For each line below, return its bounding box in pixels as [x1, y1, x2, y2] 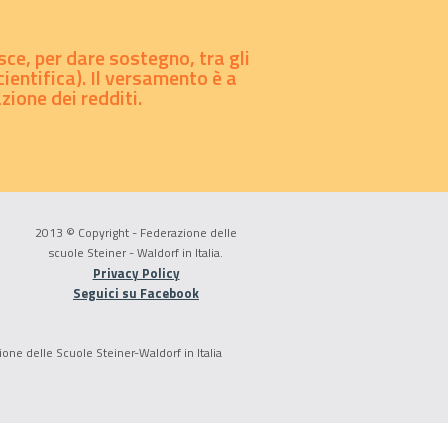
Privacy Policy [92, 263, 180, 283]
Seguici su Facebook [73, 283, 199, 303]
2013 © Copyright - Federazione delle [35, 223, 237, 242]
